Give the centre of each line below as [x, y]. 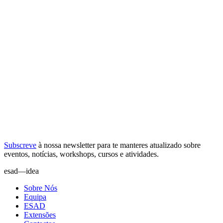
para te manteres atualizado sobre [148, 145]
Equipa [35, 197]
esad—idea [21, 171]
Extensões [40, 215]
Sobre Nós [41, 188]
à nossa [50, 145]
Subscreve [20, 145]
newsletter [79, 145]
